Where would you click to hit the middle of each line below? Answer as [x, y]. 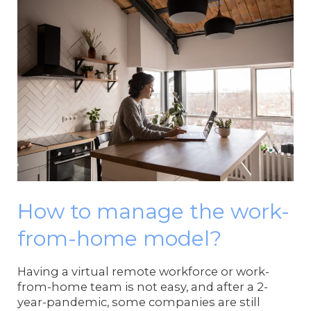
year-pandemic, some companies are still [139, 302]
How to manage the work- [154, 212]
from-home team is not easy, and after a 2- [143, 286]
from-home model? [120, 239]
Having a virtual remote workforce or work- [144, 271]
